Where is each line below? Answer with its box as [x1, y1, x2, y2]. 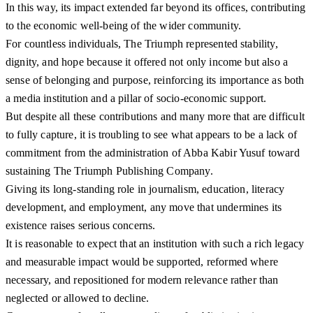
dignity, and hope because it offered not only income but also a [6, 56, 289, 68]
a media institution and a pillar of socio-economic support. [6, 92, 267, 105]
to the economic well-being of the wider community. [6, 20, 242, 32]
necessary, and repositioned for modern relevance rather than [6, 274, 279, 286]
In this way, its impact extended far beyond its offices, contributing [6, 1, 306, 14]
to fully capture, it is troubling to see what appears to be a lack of [6, 129, 298, 141]
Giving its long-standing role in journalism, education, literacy [6, 183, 285, 196]
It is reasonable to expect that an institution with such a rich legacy [6, 238, 305, 250]
